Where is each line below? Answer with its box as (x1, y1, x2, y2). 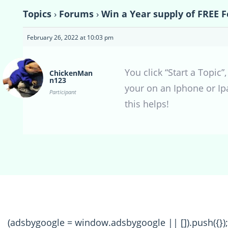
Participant (49, 88, 76, 96)
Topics (23, 8, 51, 20)
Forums (59, 8, 94, 20)
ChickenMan (49, 68, 93, 78)
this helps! (125, 98, 169, 110)
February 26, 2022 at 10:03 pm (27, 33, 113, 42)
